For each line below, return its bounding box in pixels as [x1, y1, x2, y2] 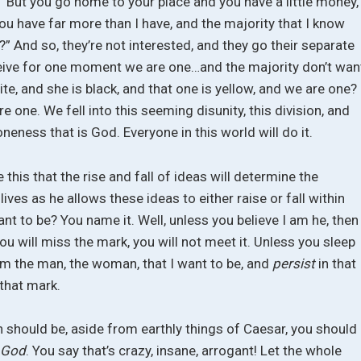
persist [272, 255, 319, 272]
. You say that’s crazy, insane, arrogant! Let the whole [26, 342, 342, 359]
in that [318, 255, 357, 272]
